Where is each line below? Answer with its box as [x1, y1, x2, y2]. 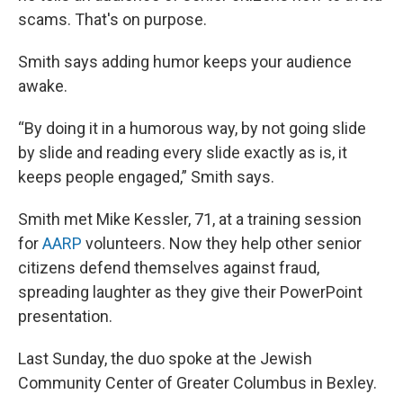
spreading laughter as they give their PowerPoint [18, 282, 363, 301]
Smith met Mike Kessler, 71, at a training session [18, 210, 362, 228]
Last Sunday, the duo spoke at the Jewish [18, 349, 312, 368]
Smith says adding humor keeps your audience [18, 52, 352, 71]
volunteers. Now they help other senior [82, 234, 362, 253]
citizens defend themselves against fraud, [18, 258, 319, 277]
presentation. [18, 307, 112, 326]
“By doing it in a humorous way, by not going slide [18, 119, 366, 138]
